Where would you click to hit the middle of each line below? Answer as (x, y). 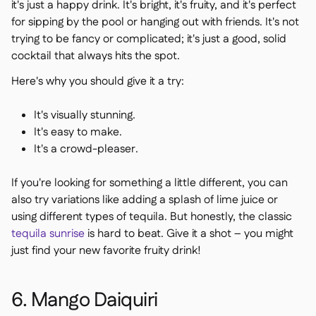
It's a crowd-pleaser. (86, 149)
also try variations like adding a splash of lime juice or (145, 200)
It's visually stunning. (85, 115)
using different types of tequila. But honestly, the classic (152, 217)
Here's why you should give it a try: (98, 81)
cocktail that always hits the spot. (96, 56)
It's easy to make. (78, 132)
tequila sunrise (48, 234)
